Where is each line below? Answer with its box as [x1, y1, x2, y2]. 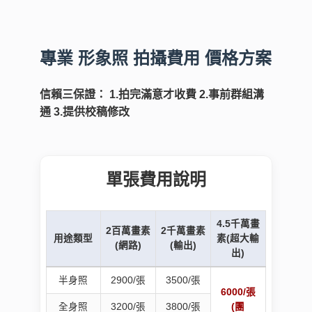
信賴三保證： [39, 88, 109, 101]
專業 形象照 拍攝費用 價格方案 [40, 49, 272, 68]
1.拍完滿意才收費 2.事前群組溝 [109, 88, 264, 101]
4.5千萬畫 [216, 219, 260, 230]
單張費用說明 [105, 170, 206, 189]
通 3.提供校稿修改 [39, 106, 130, 118]
